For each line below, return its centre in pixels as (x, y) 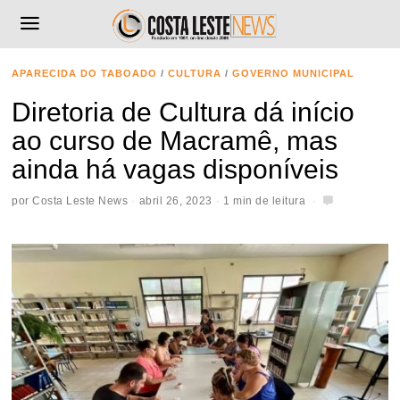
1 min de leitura (265, 200)
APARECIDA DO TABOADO (85, 73)
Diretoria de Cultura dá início (183, 112)
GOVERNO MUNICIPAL (294, 73)
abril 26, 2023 (175, 200)
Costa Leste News (80, 200)
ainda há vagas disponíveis (175, 169)
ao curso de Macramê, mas (175, 141)
